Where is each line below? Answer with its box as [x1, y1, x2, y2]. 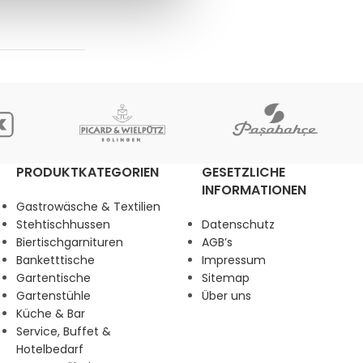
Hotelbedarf [16, 341, 83, 357]
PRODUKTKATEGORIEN [16, 163, 159, 181]
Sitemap [202, 270, 250, 286]
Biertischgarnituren [16, 234, 123, 250]
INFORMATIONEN [202, 181, 306, 199]
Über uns [202, 288, 251, 304]
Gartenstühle [16, 288, 91, 304]
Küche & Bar [16, 305, 85, 322]
